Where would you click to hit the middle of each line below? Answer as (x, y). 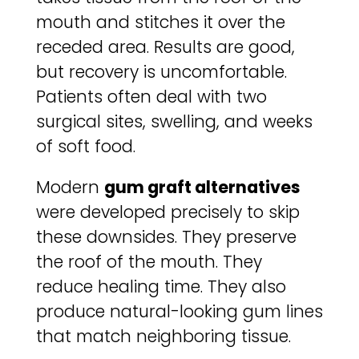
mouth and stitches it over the (160, 22)
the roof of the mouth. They (149, 262)
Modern (70, 188)
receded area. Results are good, (165, 46)
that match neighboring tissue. (163, 337)
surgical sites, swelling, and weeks (174, 121)
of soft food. (85, 146)
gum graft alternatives (202, 188)
